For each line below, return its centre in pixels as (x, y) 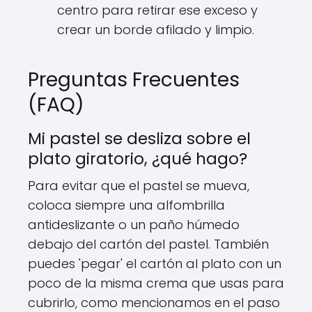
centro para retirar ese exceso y (157, 10)
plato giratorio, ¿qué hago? (138, 159)
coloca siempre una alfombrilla (126, 205)
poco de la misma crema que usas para (156, 283)
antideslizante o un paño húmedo (134, 225)
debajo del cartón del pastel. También (148, 244)
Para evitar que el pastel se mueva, (139, 186)
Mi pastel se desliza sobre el (139, 139)
